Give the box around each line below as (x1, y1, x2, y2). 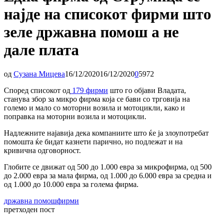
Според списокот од (4, 86, 70, 94)
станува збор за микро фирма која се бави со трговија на (4, 94, 190, 103)
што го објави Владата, (108, 86, 186, 94)
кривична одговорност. (4, 146, 81, 155)
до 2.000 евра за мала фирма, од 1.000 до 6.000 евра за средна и (4, 171, 212, 180)
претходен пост (4, 205, 55, 214)
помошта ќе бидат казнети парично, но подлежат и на (4, 137, 183, 146)
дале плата (4, 41, 79, 59)
